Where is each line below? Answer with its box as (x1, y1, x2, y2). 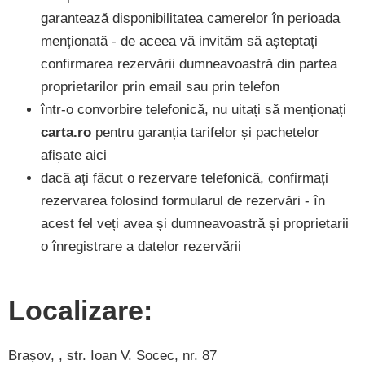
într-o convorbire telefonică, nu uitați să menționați (41, 101, 346, 117)
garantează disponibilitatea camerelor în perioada (41, 10, 340, 26)
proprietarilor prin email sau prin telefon (41, 78, 279, 95)
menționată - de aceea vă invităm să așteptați (41, 33, 318, 49)
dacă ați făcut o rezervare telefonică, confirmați (41, 169, 328, 186)
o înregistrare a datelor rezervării (41, 238, 241, 254)
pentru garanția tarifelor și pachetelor (91, 124, 319, 140)
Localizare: (8, 294, 152, 326)
